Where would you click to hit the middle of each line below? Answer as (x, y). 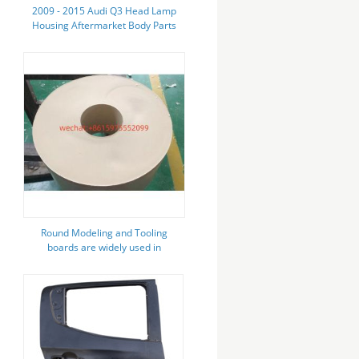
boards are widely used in (104, 247)
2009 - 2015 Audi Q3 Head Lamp (104, 11)
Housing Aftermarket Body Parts (104, 25)
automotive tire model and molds (104, 262)
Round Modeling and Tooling (104, 233)
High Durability (104, 40)
